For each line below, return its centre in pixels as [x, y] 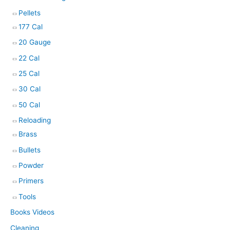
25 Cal [29, 74]
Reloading [35, 120]
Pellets [30, 13]
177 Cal [31, 26]
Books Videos [32, 212]
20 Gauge [35, 42]
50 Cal [29, 104]
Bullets [30, 150]
